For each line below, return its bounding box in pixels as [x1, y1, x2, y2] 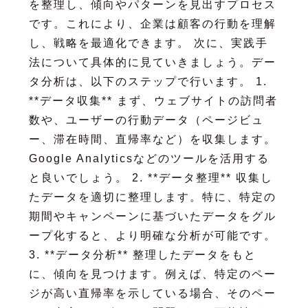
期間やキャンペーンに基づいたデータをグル [28, 210, 276, 222]
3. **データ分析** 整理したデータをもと [28, 248, 256, 261]
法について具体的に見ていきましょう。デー [28, 56, 276, 68]
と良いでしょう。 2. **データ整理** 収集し [28, 171, 273, 184]
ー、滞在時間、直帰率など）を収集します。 [28, 133, 276, 145]
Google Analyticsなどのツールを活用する [28, 152, 269, 164]
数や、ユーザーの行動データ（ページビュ [28, 113, 264, 126]
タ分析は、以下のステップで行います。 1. [28, 75, 267, 87]
